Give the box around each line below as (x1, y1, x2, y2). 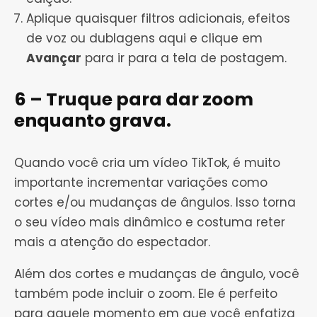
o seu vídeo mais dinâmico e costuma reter (14, 214, 285, 231)
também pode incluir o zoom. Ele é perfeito (14, 285, 277, 303)
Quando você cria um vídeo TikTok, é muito (14, 154, 280, 172)
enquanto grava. (14, 108, 171, 134)
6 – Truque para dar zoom (14, 87, 253, 113)
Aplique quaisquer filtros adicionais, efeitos (26, 10, 290, 28)
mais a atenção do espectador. (14, 234, 210, 251)
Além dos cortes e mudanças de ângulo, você (14, 265, 299, 283)
